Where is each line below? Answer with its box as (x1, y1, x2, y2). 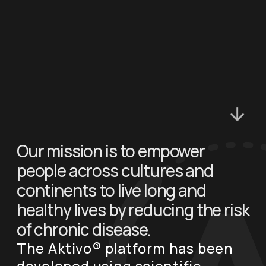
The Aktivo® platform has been (16, 239, 233, 258)
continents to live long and (16, 179, 206, 202)
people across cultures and (16, 159, 213, 182)
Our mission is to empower (16, 140, 205, 163)
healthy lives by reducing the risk (16, 198, 249, 221)
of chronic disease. (16, 218, 151, 241)
